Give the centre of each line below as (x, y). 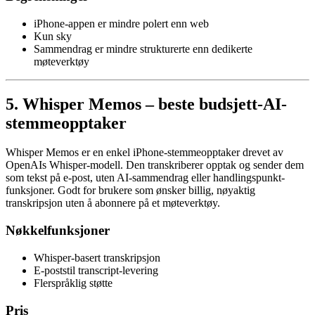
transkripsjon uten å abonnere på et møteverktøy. (113, 203)
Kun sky (53, 36)
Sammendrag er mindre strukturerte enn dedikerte (143, 49)
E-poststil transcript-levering (96, 270)
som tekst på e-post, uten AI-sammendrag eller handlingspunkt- (145, 178)
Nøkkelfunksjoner (58, 231)
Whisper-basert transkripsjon (97, 257)
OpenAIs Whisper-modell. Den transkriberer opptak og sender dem (155, 165)
